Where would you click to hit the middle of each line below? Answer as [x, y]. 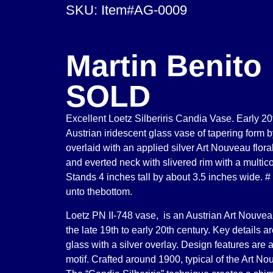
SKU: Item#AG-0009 [126, 10]
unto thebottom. [99, 192]
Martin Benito [164, 66]
